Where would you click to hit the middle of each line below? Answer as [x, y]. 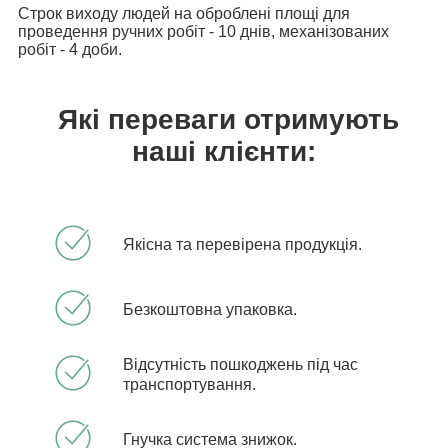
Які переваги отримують [224, 119]
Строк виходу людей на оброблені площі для [184, 13]
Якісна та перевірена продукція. [242, 244]
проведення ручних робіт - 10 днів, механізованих [203, 31]
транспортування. [189, 384]
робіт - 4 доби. [70, 49]
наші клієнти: [224, 151]
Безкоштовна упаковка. [210, 309]
